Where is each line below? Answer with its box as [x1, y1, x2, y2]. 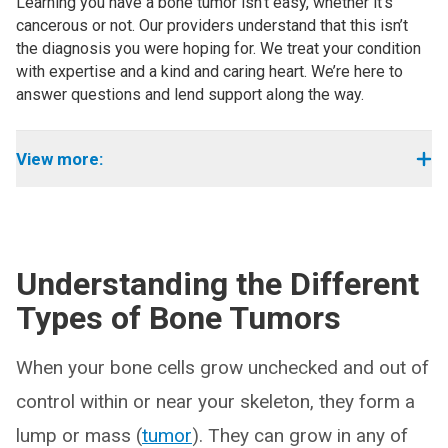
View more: [16, 149, 103, 169]
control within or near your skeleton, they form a [16, 390, 415, 413]
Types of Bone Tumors [16, 299, 341, 337]
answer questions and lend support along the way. [16, 85, 364, 104]
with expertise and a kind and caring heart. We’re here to [16, 62, 403, 81]
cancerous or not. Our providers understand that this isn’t [16, 16, 408, 35]
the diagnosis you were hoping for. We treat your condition [16, 39, 421, 58]
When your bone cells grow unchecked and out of [16, 356, 429, 379]
